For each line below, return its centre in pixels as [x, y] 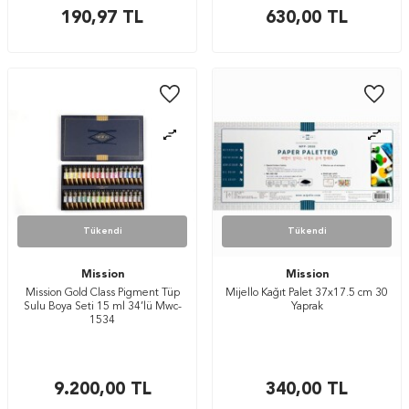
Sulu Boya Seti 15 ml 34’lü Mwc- [102, 307]
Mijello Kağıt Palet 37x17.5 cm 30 [307, 293]
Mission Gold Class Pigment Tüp [102, 293]
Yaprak [307, 307]
